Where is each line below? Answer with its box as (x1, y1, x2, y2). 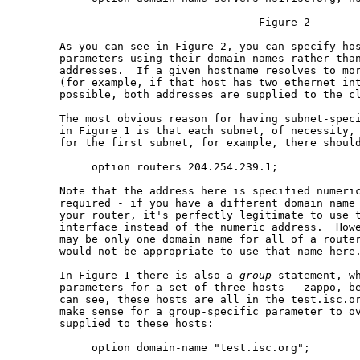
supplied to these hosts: (14, 317, 214, 330)
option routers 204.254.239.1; (14, 161, 278, 174)
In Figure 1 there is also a (14, 269, 239, 282)
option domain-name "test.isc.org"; (14, 342, 310, 354)
